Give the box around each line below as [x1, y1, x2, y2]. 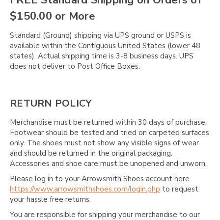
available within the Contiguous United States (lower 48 [10, 41, 200, 51]
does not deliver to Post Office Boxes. [10, 61, 140, 72]
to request [160, 184, 198, 194]
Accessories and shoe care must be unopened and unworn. [10, 158, 207, 168]
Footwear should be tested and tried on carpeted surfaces [10, 127, 209, 137]
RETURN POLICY [10, 97, 92, 110]
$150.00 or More [10, 8, 95, 24]
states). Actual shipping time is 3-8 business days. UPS [10, 51, 193, 61]
